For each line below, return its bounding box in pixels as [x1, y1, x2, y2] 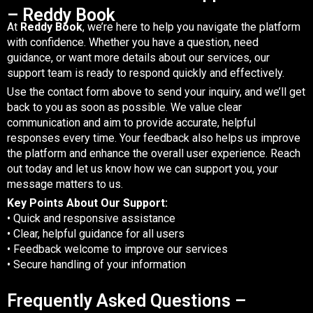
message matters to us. [7, 177, 123, 191]
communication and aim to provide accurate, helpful [7, 115, 256, 129]
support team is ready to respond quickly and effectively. [7, 66, 284, 80]
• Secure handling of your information [7, 257, 186, 271]
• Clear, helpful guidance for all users [7, 226, 184, 240]
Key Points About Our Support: [7, 196, 168, 210]
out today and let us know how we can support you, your [7, 161, 278, 175]
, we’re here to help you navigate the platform [82, 20, 300, 34]
